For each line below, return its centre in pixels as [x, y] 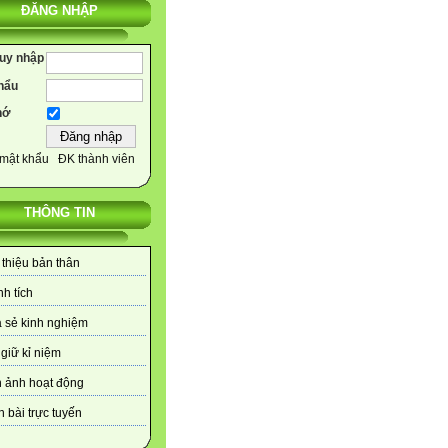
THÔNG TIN [59, 213]
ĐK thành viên [96, 159]
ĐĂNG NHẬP [59, 10]
